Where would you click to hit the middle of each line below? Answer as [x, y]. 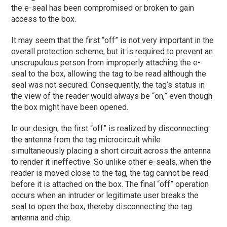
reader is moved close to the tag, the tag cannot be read [110, 173]
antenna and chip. [42, 218]
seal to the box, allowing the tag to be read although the [109, 74]
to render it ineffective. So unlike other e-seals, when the [111, 162]
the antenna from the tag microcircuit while [86, 140]
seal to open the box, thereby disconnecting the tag [102, 207]
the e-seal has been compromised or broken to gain [103, 8]
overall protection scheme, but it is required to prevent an [112, 52]
